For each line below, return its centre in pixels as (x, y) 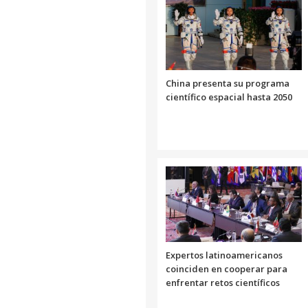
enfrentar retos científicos (223, 282)
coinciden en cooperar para (227, 268)
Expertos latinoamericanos (224, 255)
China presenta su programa (228, 83)
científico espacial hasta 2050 (229, 97)
